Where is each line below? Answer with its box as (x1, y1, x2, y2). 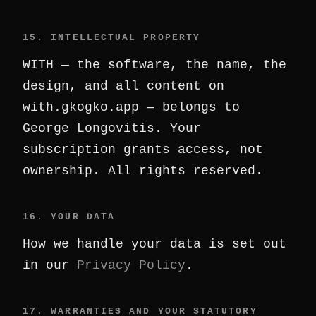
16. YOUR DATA (23, 212, 116, 222)
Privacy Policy (77, 258, 186, 272)
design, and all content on (23, 79, 224, 93)
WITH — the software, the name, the (23, 58, 286, 72)
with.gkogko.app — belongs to (23, 100, 240, 114)
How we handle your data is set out (23, 237, 286, 251)
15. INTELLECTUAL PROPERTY (23, 32, 201, 43)
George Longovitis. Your (23, 121, 201, 135)
